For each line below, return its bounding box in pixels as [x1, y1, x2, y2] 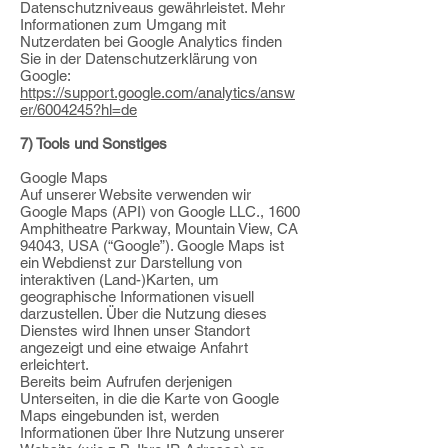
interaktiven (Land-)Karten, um [20, 271, 219, 288]
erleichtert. [20, 356, 89, 373]
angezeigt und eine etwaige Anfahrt [20, 339, 248, 356]
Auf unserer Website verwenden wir [20, 186, 251, 203]
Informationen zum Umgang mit [20, 16, 226, 33]
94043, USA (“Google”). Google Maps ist [20, 237, 284, 254]
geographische [20, 288, 116, 305]
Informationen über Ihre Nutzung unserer [20, 424, 284, 441]
